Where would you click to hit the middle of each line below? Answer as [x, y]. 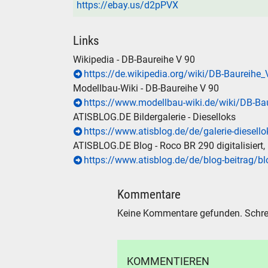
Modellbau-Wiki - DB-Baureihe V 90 [146, 89]
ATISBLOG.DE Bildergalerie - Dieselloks [154, 117]
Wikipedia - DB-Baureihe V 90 [134, 60]
